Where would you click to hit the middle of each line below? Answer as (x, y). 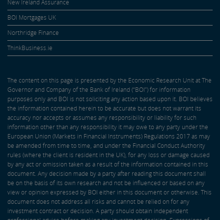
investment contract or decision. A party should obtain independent (98, 211)
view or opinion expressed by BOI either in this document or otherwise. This (110, 192)
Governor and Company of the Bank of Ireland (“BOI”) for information (99, 90)
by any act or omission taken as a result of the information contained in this (108, 165)
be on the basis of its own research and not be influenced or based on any (106, 183)
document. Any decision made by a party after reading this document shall (107, 174)
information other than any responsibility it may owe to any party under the (108, 127)
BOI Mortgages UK (32, 18)
